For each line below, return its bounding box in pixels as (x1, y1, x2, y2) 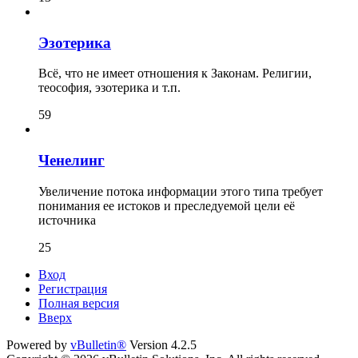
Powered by (6, 337, 70, 352)
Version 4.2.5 (126, 337, 197, 352)
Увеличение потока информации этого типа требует (38, 184, 323, 198)
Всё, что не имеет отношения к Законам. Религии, (38, 66, 312, 81)
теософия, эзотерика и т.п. (38, 81, 181, 95)
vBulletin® (70, 337, 126, 352)
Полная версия (38, 296, 119, 310)
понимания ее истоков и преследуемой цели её (38, 198, 295, 213)
